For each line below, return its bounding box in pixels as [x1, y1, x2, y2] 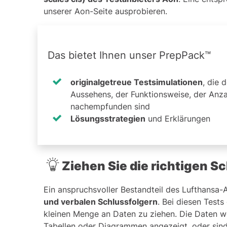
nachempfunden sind [70, 101, 150, 111]
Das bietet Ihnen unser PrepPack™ [48, 49, 211, 61]
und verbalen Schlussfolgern [44, 196, 158, 207]
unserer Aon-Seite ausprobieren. [44, 6, 167, 16]
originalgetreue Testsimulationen [70, 77, 203, 87]
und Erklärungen [145, 113, 210, 124]
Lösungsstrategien [70, 113, 145, 124]
